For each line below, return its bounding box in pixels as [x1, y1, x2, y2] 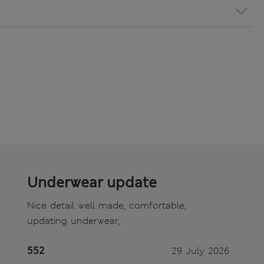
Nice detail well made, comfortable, [27, 199, 186, 212]
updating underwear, [27, 214, 120, 227]
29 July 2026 [171, 245, 229, 257]
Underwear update [27, 173, 157, 192]
